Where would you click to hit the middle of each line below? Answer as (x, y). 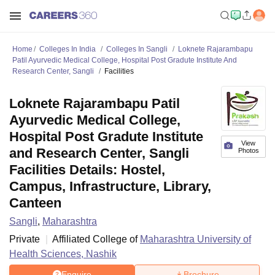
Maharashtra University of (196, 239)
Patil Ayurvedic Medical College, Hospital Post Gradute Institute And (125, 60)
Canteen (35, 203)
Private (25, 239)
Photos (248, 150)
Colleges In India (68, 49)
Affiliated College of (96, 239)
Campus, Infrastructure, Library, (110, 186)
